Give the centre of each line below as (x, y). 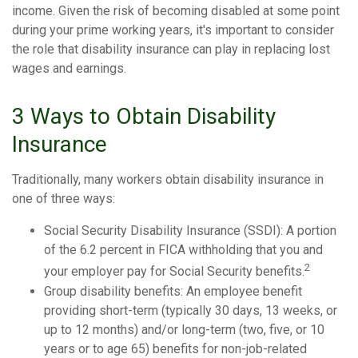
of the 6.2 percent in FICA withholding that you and (183, 250)
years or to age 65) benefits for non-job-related (175, 348)
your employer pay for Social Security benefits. (174, 272)
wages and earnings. (69, 69)
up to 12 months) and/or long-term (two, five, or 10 (184, 329)
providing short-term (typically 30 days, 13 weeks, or (191, 310)
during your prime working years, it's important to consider (173, 30)
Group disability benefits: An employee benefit (173, 291)
